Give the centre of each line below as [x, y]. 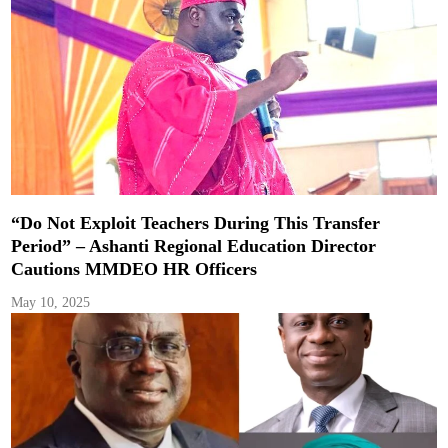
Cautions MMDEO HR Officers [134, 268]
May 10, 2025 [51, 302]
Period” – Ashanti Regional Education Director [194, 245]
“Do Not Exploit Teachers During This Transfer [196, 222]
